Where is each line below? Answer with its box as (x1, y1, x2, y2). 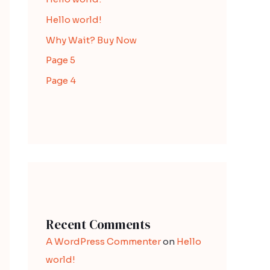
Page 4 (46, 75, 76, 86)
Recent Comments (46, 216, 151, 233)
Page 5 (46, 54, 75, 66)
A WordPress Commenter (46, 236, 161, 247)
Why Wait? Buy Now (46, 34, 137, 46)
